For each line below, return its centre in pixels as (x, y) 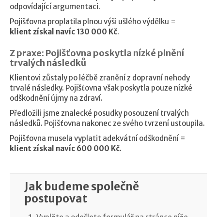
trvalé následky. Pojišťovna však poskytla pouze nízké (101, 88)
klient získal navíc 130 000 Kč (63, 32)
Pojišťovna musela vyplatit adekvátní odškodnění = (98, 138)
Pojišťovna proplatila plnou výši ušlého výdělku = (93, 22)
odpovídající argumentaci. (55, 7)
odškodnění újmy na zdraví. (56, 98)
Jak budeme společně (82, 186)
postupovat (56, 199)
